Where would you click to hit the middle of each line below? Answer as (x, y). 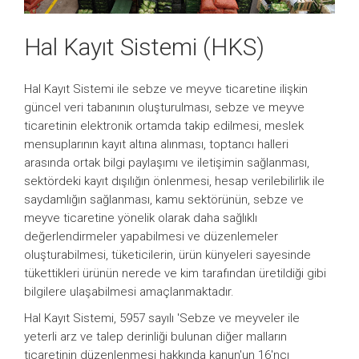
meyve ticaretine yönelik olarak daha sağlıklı (141, 218)
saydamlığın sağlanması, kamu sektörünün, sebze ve (164, 199)
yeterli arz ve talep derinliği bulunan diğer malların (155, 336)
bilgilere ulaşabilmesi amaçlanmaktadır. (129, 291)
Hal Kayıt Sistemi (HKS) (144, 46)
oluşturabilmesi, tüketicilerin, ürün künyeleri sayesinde (167, 254)
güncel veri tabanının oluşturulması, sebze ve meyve (164, 107)
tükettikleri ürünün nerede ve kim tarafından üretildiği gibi (175, 273)
